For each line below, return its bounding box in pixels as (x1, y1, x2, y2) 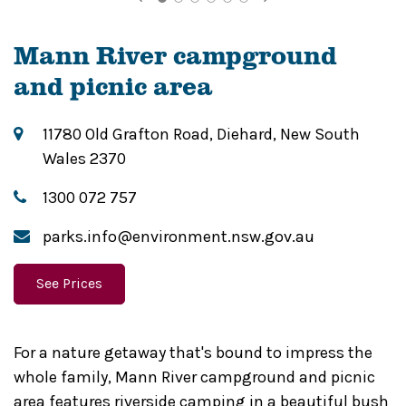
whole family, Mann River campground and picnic (14, 366, 375, 387)
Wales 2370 (43, 148, 126, 169)
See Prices (36, 274, 102, 292)
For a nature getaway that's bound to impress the (14, 342, 372, 362)
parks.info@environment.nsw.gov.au (43, 226, 314, 246)
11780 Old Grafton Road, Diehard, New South (43, 123, 360, 144)
